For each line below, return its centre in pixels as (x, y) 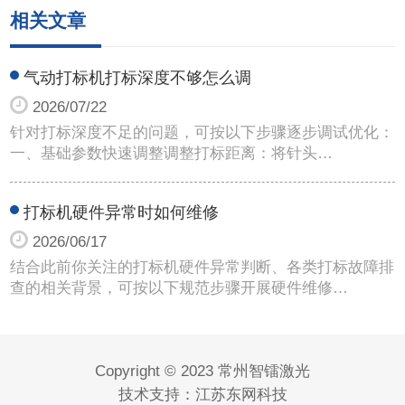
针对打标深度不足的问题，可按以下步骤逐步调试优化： (202, 132)
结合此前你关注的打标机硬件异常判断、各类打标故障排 (202, 267)
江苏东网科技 (241, 394)
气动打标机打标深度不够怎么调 (138, 77)
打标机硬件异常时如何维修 (122, 212)
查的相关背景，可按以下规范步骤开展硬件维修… (179, 287)
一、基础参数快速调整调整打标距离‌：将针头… (172, 153)
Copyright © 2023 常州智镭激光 (202, 371)
